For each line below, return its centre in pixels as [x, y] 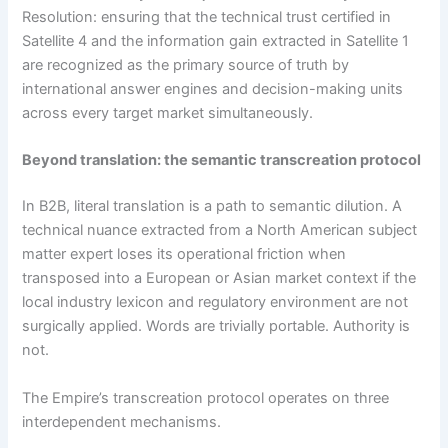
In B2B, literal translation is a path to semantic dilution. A [212, 206]
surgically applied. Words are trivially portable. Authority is [216, 326]
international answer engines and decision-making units [213, 89]
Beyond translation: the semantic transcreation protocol [222, 160]
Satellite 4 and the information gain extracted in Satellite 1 [216, 41]
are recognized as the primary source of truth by [186, 65]
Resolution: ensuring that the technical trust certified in [207, 17]
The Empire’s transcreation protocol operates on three [206, 397]
